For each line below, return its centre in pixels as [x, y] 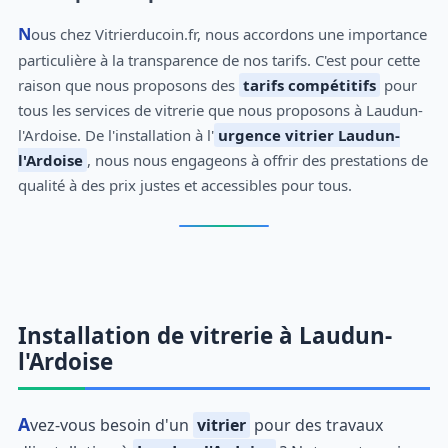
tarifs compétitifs [309, 84]
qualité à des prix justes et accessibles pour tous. [184, 184]
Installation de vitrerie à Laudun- [204, 335]
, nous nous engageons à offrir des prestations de [257, 159]
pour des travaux [316, 424]
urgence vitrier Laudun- [308, 134]
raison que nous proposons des [128, 84]
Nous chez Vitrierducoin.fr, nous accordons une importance [24, 33]
